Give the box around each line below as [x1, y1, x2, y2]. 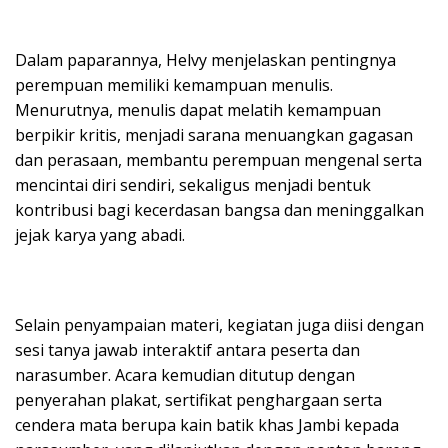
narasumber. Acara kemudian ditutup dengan [15, 363, 355, 386]
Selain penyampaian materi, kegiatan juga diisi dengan [15, 313, 424, 336]
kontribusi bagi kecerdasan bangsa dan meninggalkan [15, 198, 424, 221]
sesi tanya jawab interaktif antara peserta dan [15, 338, 360, 361]
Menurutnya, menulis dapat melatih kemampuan [15, 98, 381, 121]
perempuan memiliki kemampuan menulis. [15, 73, 333, 96]
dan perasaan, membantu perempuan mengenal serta [15, 148, 422, 171]
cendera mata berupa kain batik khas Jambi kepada [15, 413, 399, 436]
